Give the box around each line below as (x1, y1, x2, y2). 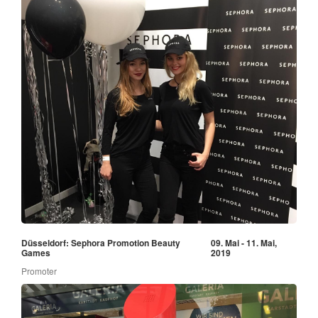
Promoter (21, 265, 57, 278)
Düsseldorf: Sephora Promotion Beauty (21, 236, 180, 250)
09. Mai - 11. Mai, (210, 236, 277, 250)
